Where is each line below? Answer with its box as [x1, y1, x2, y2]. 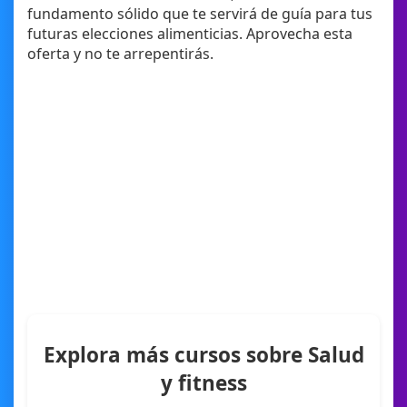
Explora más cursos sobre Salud [43, 340, 364, 369]
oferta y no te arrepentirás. [27, 44, 213, 65]
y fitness [160, 368, 247, 397]
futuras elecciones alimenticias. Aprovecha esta [27, 24, 352, 45]
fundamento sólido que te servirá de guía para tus [27, 4, 372, 25]
